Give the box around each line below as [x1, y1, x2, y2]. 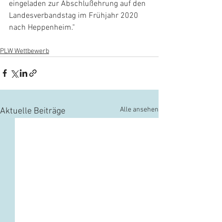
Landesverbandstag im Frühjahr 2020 [9, 10, 140, 21]
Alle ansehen [120, 105, 159, 114]
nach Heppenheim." [9, 22, 75, 33]
